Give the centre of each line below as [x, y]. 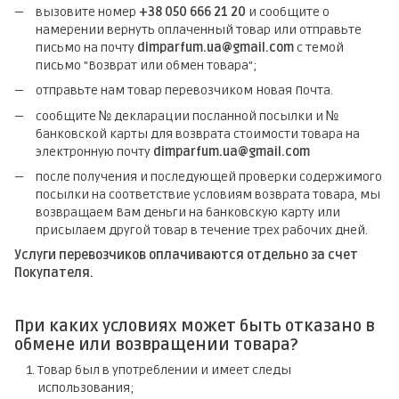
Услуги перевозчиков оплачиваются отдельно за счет [186, 256]
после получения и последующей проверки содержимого [209, 176]
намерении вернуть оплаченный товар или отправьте [199, 29]
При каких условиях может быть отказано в [195, 326]
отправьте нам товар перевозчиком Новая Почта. [186, 91]
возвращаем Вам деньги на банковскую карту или [188, 212]
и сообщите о [288, 12]
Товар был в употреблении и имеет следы [164, 370]
